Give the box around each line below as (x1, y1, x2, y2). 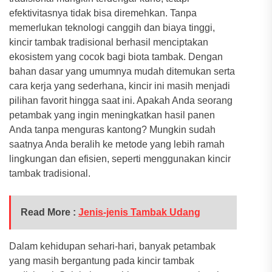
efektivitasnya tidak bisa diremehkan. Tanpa (9, 8, 197, 18)
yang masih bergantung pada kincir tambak (9, 256, 194, 266)
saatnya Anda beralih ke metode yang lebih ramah (9, 139, 225, 149)
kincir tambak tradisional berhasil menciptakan (9, 37, 208, 47)
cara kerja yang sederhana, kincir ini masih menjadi (9, 81, 230, 91)
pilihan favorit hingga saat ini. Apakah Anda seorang (9, 95, 233, 106)
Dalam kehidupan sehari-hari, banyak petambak (9, 241, 216, 251)
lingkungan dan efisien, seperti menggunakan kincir (9, 154, 231, 164)
